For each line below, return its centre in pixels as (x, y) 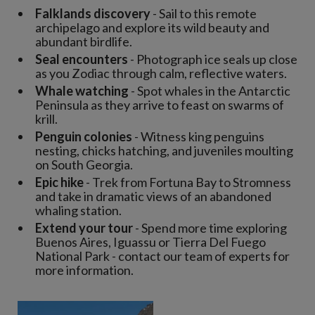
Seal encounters (82, 59)
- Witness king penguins (198, 136)
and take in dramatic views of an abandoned (153, 196)
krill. (46, 119)
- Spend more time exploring (210, 228)
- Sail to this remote (204, 13)
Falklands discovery (93, 13)
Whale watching (82, 91)
